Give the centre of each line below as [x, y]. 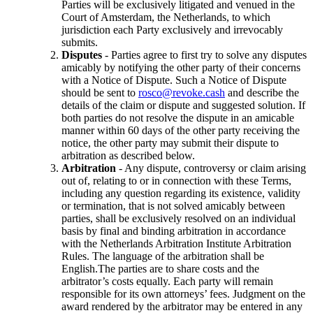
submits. [80, 42]
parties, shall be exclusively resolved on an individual [179, 218]
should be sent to [100, 92]
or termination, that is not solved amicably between [173, 205]
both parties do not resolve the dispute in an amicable [178, 117]
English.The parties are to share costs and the [160, 268]
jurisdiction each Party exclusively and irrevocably [172, 29]
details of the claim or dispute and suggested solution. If [183, 105]
